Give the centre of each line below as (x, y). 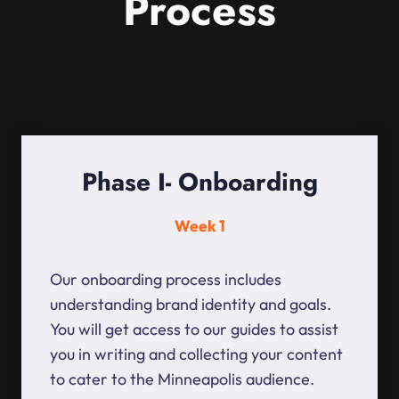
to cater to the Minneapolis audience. (182, 379)
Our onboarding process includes (166, 280)
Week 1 (199, 226)
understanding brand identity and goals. (191, 305)
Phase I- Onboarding (199, 183)
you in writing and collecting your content (196, 354)
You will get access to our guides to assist (194, 330)
